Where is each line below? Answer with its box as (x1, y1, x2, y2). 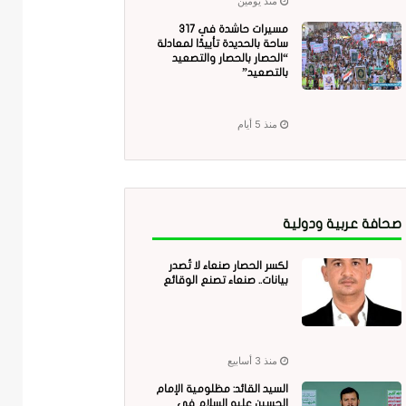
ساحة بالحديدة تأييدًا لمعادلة (156, 38, 288, 50)
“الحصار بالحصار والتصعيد (171, 53, 288, 64)
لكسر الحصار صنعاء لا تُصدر (168, 260, 288, 272)
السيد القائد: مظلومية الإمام (155, 383, 288, 395)
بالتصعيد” (241, 67, 288, 79)
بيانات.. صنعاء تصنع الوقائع (162, 275, 288, 286)
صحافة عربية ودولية (282, 217, 401, 232)
